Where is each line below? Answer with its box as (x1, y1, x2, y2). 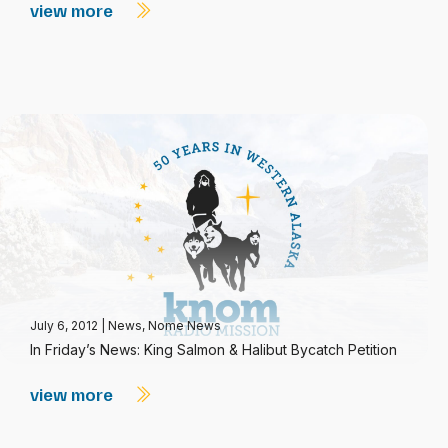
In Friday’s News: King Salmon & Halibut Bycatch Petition (30, 341, 397, 358)
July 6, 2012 (30, 318, 101, 333)
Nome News (148, 318, 221, 333)
